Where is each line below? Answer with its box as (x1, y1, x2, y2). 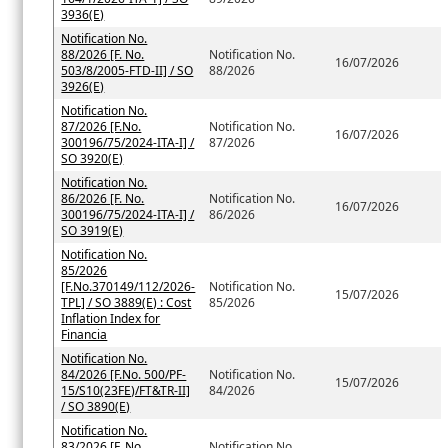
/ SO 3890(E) (61, 398, 131, 416)
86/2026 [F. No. (61, 190, 145, 208)
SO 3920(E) (61, 150, 124, 168)
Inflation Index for (61, 310, 161, 328)
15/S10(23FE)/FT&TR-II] (61, 382, 191, 400)
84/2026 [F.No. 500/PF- (61, 366, 187, 384)
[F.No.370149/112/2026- (61, 278, 196, 296)
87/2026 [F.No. (61, 118, 142, 136)
